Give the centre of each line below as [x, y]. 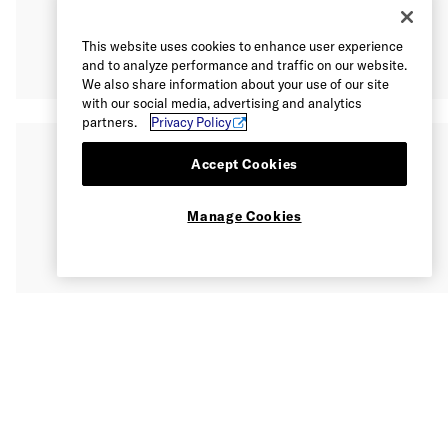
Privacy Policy [191, 121]
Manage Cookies [244, 216]
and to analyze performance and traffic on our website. [244, 64]
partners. [114, 121]
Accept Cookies [244, 163]
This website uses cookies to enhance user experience [242, 45]
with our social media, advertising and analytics [222, 102]
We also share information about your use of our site [235, 83]
